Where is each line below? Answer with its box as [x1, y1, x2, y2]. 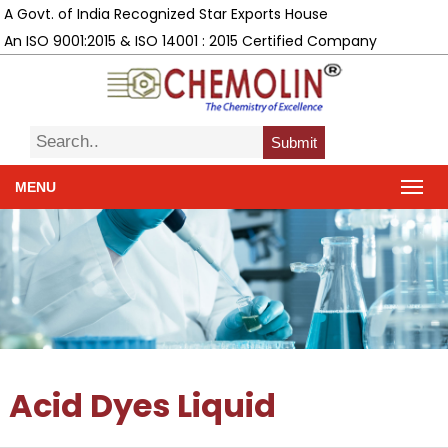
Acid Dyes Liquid [8, 383, 276, 429]
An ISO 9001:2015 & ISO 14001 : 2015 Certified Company [4, 30, 378, 51]
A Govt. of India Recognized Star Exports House [4, 3, 329, 24]
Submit [270, 134, 317, 152]
